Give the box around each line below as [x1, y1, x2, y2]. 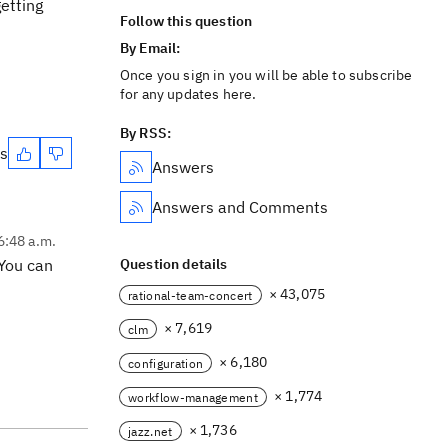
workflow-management [128, 389, 259, 405]
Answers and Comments [152, 197, 328, 217]
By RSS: [120, 124, 172, 142]
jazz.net [128, 423, 173, 439]
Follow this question [120, 12, 253, 30]
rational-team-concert [128, 287, 253, 303]
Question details [120, 255, 228, 273]
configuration [128, 355, 204, 371]
